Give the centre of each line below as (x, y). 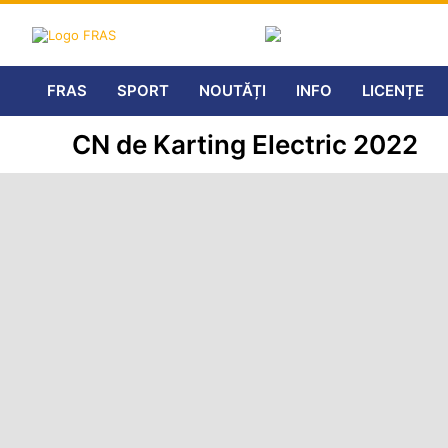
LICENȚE (393, 90)
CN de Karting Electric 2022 (245, 144)
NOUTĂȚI (232, 90)
